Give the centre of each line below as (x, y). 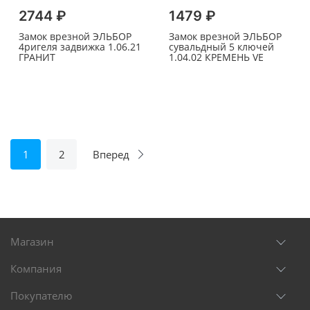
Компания (36, 269)
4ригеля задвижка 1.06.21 (80, 47)
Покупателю (41, 296)
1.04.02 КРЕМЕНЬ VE (216, 57)
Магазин (32, 242)
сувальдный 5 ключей (221, 47)
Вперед (111, 155)
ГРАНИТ (37, 57)
